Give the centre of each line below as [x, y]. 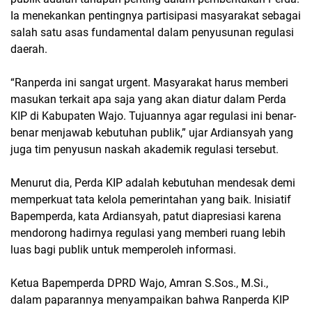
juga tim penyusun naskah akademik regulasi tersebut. [145, 149]
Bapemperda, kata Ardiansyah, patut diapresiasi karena [146, 216]
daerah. [29, 49]
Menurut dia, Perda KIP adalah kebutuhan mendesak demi [153, 183]
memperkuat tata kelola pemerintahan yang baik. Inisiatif [151, 200]
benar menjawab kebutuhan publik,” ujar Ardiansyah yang [152, 133]
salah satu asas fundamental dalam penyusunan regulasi [152, 32]
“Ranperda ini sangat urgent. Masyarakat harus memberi [149, 83]
